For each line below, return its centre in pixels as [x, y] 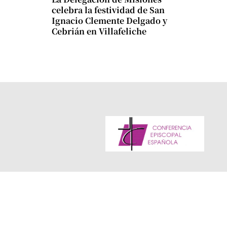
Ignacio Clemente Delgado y [109, 20]
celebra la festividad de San [108, 10]
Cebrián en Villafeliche [99, 31]
